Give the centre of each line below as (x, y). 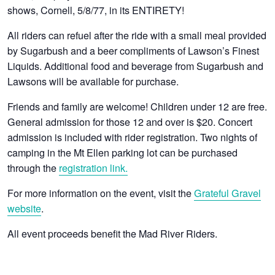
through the (33, 167)
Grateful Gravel (228, 192)
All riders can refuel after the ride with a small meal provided (137, 35)
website (25, 208)
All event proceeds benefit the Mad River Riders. (113, 233)
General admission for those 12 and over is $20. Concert (130, 121)
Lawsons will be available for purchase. (93, 81)
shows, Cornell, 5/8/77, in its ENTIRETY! (96, 10)
